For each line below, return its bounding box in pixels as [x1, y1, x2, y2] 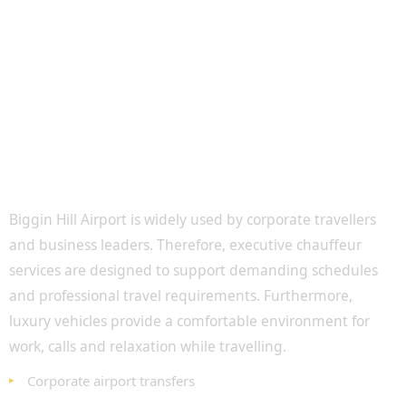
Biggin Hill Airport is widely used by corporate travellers [9, 209, 376, 229]
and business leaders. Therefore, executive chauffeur [9, 235, 362, 255]
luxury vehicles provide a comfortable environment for [9, 311, 370, 331]
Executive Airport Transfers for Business [9, 160, 350, 184]
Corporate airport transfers [27, 372, 195, 390]
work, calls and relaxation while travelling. [9, 336, 286, 356]
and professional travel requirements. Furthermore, [9, 285, 353, 305]
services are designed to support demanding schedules [9, 260, 378, 280]
